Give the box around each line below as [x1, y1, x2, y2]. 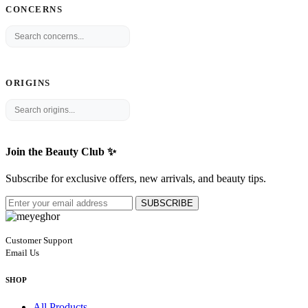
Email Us [5, 247, 39, 258]
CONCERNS [5, 4, 63, 14]
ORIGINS [5, 78, 51, 88]
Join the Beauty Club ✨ [5, 146, 116, 158]
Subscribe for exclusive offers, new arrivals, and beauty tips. [5, 173, 266, 185]
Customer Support [5, 235, 73, 246]
